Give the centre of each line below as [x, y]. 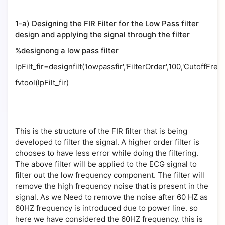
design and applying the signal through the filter [102, 34]
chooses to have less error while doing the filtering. [107, 153]
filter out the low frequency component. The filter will [110, 175]
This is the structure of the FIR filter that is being [101, 131]
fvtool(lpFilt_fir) [42, 83]
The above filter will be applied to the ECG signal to [106, 164]
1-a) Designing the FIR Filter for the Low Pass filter [107, 23]
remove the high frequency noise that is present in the [112, 186]
